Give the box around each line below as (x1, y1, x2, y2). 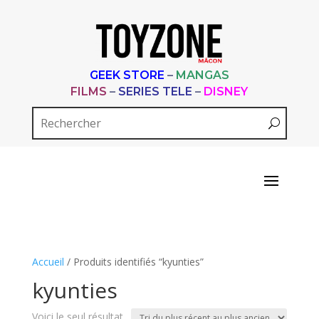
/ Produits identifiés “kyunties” (63, 255, 204, 268)
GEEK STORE (89, 68, 164, 82)
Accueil (31, 255, 64, 268)
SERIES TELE (118, 85, 193, 98)
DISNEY (204, 85, 249, 98)
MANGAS (175, 68, 229, 82)
